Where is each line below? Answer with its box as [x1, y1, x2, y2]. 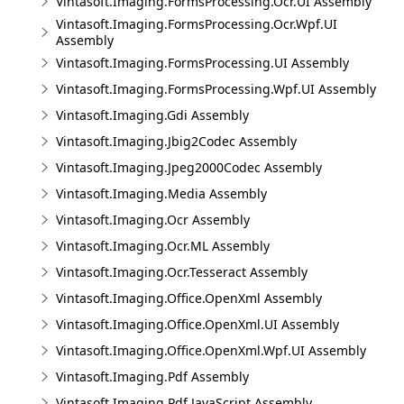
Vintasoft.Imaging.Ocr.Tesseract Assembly [56, 263, 308, 280]
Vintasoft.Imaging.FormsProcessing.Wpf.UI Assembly [56, 80, 376, 97]
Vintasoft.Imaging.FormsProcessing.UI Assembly [56, 54, 349, 71]
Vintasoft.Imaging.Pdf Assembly [56, 368, 249, 385]
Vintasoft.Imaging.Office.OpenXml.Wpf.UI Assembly [56, 342, 366, 359]
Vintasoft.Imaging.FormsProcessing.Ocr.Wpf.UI [56, 15, 337, 32]
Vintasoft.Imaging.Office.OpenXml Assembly [56, 289, 322, 307]
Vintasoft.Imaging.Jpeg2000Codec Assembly [56, 159, 322, 176]
